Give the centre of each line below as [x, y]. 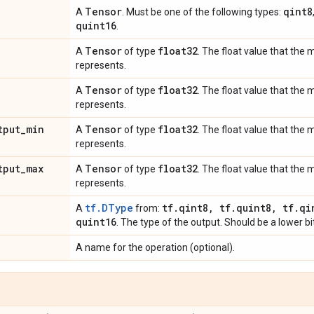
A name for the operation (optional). [155, 247]
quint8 [254, 207]
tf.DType [109, 207]
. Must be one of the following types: [203, 12]
